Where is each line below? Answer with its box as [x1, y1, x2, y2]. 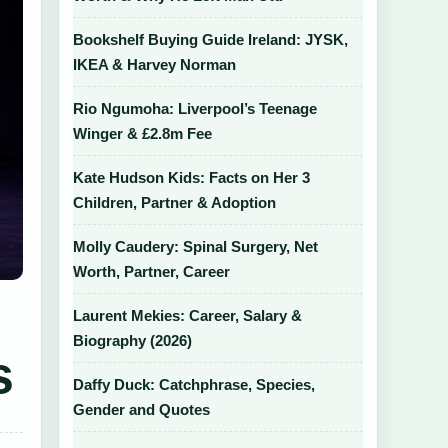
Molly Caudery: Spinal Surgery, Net [73, 238, 318, 255]
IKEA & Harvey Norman [73, 56, 236, 73]
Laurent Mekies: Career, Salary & [73, 307, 302, 324]
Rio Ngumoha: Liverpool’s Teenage [73, 100, 317, 117]
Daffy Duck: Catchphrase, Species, [73, 376, 315, 393]
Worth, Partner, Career [73, 263, 230, 280]
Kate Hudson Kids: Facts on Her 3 [73, 169, 310, 186]
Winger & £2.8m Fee [73, 125, 212, 142]
